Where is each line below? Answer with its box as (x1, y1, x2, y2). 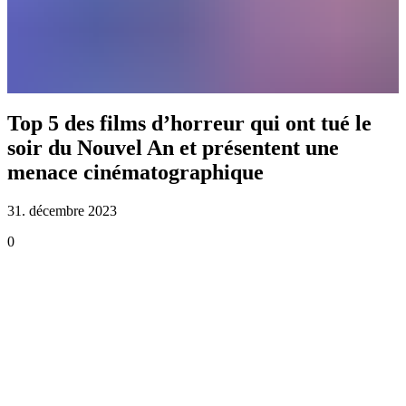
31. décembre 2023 (7, 202, 117, 218)
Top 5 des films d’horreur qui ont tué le (7, 111, 372, 135)
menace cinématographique (7, 159, 264, 184)
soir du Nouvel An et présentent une (7, 135, 339, 159)
